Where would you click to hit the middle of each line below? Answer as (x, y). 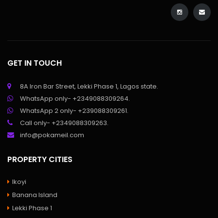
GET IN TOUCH (35, 63)
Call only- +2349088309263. (64, 123)
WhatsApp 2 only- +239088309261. (74, 111)
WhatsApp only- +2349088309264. (75, 99)
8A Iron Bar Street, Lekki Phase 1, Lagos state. (89, 87)
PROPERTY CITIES (40, 160)
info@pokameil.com (52, 135)
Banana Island (35, 195)
